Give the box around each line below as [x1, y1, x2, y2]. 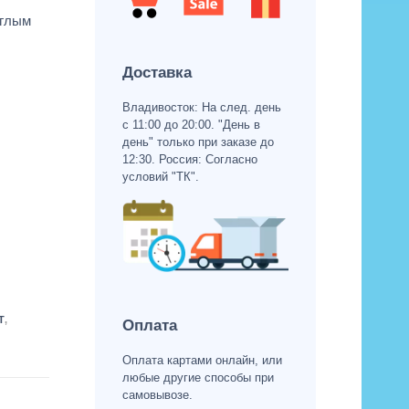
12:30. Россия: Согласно [121, 152, 257, 166]
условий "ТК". [121, 169, 199, 184]
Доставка [121, 63, 192, 81]
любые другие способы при [121, 371, 274, 385]
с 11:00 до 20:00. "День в [121, 117, 260, 131]
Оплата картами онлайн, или [121, 353, 282, 368]
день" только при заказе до [121, 134, 274, 149]
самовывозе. [121, 388, 193, 403]
